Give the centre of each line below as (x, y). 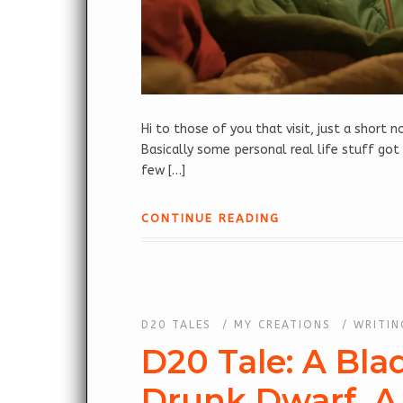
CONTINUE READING (210, 218)
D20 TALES (176, 324)
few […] (163, 170)
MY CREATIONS (282, 324)
